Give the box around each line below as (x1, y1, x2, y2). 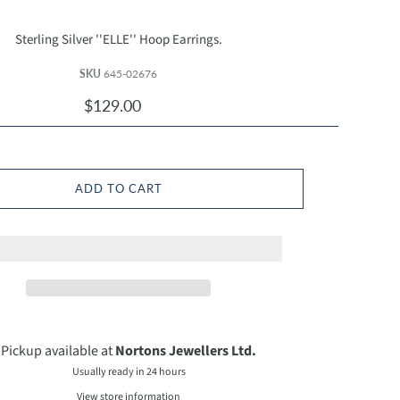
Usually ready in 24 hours (71, 363, 186, 379)
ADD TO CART (74, 180, 162, 196)
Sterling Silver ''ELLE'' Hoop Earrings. (14, 29, 222, 49)
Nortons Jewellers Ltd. (115, 340, 257, 361)
